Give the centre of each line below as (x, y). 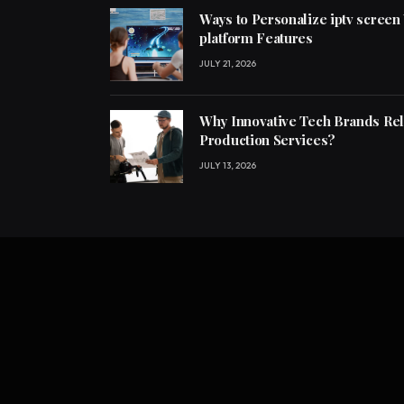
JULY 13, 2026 (228, 166)
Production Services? (267, 140)
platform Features (256, 38)
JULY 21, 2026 (228, 64)
